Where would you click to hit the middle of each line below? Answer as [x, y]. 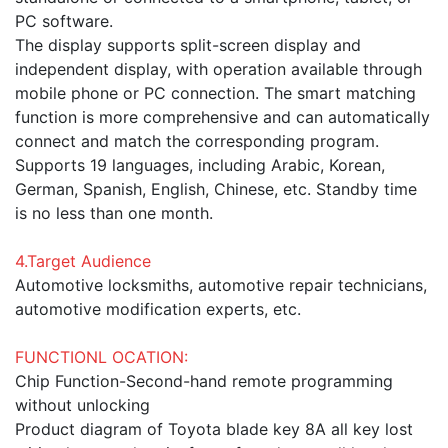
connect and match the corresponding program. [197, 141]
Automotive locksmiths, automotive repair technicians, [221, 285]
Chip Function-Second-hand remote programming [204, 381]
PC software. [64, 21]
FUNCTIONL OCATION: [101, 357]
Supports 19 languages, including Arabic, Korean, [200, 165]
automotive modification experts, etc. [158, 309]
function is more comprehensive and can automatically [222, 117]
